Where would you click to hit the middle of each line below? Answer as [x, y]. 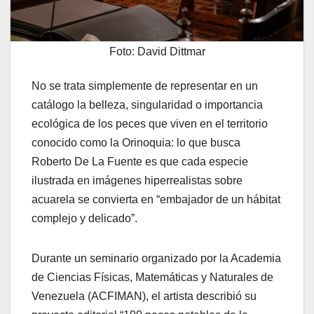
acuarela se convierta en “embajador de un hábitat [156, 199]
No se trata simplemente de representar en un [145, 86]
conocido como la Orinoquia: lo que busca [136, 142]
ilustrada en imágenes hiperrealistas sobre [137, 180]
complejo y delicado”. [84, 218]
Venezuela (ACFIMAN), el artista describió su [144, 296]
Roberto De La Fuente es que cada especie [140, 161]
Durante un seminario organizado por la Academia [156, 258]
